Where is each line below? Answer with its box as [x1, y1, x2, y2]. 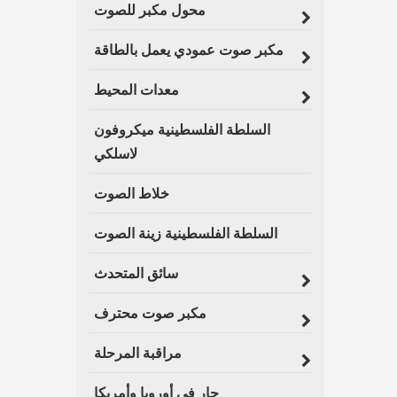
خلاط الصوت [94, 186, 169, 201]
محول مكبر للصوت [94, 3, 206, 18]
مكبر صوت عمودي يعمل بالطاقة [94, 43, 284, 58]
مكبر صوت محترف [94, 306, 206, 321]
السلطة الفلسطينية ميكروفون [94, 122, 270, 137]
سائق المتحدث [94, 266, 178, 281]
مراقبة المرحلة [94, 346, 182, 361]
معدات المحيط [94, 82, 179, 97]
